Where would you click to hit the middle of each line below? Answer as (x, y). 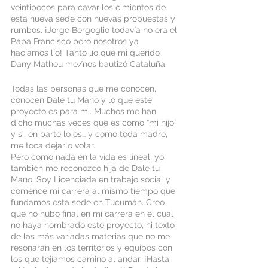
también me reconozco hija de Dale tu (86, 168)
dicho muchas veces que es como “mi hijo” (95, 123)
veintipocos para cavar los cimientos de (89, 7)
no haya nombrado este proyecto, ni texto (94, 225)
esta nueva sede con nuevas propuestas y (94, 19)
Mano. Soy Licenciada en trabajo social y (92, 179)
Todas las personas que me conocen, (85, 89)
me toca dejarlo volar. (54, 145)
